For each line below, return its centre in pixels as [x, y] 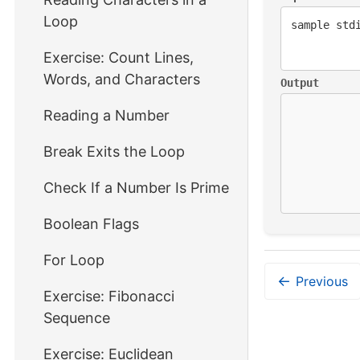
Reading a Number [106, 115]
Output [300, 83]
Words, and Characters [122, 79]
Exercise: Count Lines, [119, 57]
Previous [322, 282]
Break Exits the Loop [114, 151]
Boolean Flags [91, 224]
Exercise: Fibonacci [109, 296]
